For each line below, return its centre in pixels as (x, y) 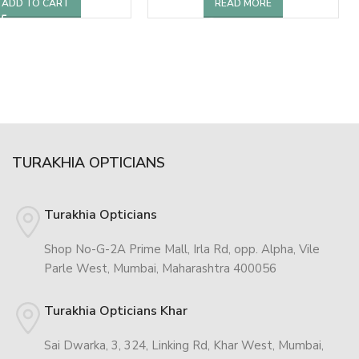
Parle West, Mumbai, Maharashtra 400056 (160, 268)
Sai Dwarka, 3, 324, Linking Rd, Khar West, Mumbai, (184, 345)
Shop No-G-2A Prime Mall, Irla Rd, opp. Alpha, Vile (182, 249)
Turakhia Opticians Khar (115, 311)
